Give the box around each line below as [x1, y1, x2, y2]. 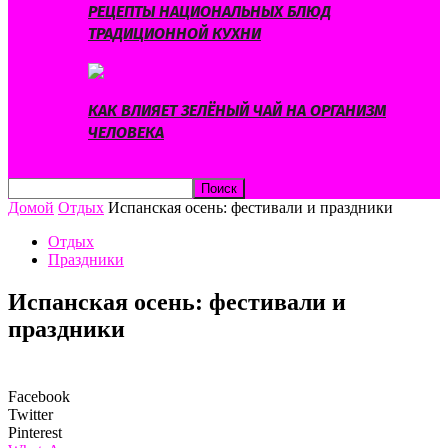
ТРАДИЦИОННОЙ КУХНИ [88, 23, 261, 43]
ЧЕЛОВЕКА [88, 123, 164, 143]
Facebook [8, 387, 70, 405]
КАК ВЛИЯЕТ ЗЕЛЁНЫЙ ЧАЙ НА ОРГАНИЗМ [88, 101, 386, 121]
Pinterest [8, 423, 62, 441]
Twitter [8, 405, 53, 423]
